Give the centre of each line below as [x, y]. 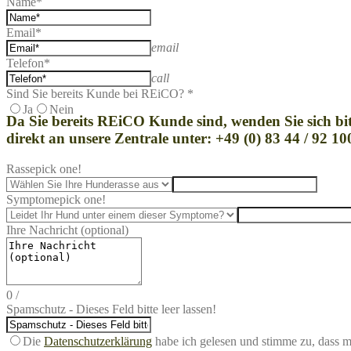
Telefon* [28, 63]
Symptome [33, 199]
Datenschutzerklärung [98, 342]
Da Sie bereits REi [64, 121]
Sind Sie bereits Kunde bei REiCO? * [100, 94]
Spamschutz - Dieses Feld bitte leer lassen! [111, 309]
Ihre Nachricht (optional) [67, 230]
